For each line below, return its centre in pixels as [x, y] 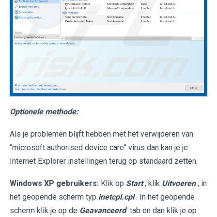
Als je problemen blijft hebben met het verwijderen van [101, 134]
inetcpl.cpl [116, 197]
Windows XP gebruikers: [54, 183]
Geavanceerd [103, 210]
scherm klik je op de [45, 210]
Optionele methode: [44, 111]
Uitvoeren [179, 183]
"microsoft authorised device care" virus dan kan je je [99, 147]
